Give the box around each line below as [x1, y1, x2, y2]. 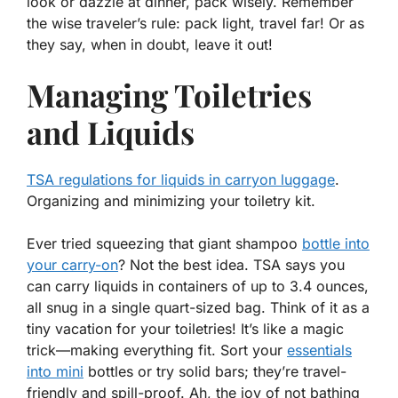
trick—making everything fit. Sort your [27, 341, 287, 360]
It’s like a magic [236, 320, 344, 338]
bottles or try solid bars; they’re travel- [84, 362, 346, 381]
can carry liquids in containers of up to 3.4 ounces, [27, 277, 369, 296]
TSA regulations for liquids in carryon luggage [27, 171, 335, 189]
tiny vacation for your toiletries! [27, 320, 236, 338]
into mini [27, 362, 84, 381]
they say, [27, 36, 91, 54]
